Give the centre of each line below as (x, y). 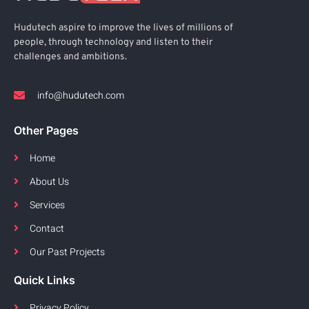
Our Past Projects (67, 252)
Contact (47, 228)
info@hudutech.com (81, 95)
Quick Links (44, 280)
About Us (49, 181)
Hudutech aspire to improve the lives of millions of (123, 28)
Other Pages (46, 130)
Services (47, 205)
